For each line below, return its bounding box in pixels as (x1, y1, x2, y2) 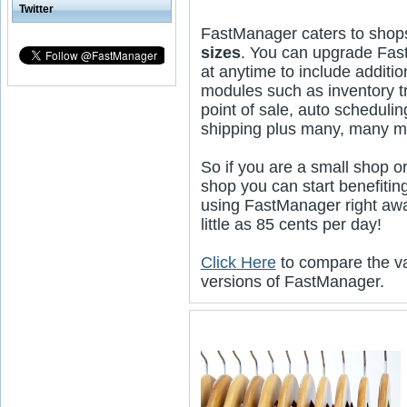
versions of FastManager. (200, 273, 384, 291)
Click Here (200, 253, 276, 272)
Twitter (19, 3, 54, 15)
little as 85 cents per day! (200, 215, 382, 233)
